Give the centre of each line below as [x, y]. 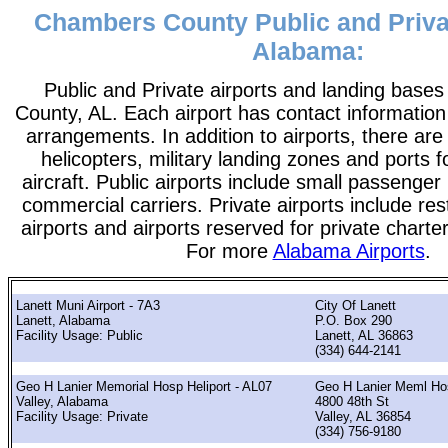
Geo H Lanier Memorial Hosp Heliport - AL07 [144, 387]
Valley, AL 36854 [363, 417]
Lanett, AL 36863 [364, 335]
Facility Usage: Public [79, 335]
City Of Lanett [355, 305]
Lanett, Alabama [63, 320]
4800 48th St [352, 402]
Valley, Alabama [62, 402]
